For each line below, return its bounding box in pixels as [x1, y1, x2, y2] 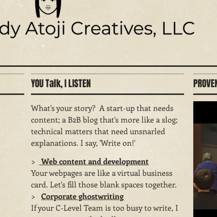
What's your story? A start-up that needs [31, 103, 173, 113]
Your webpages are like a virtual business [31, 168, 172, 178]
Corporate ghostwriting [41, 191, 124, 201]
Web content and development [39, 156, 149, 166]
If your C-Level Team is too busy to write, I [31, 202, 178, 213]
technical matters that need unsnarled [31, 126, 165, 136]
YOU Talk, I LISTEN [31, 77, 91, 90]
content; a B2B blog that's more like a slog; [31, 114, 178, 124]
